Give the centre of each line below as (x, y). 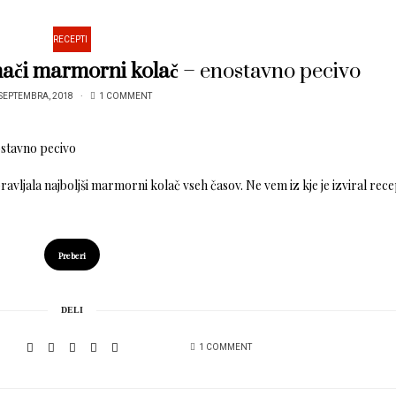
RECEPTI (70, 40)
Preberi (72, 256)
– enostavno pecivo (270, 72)
